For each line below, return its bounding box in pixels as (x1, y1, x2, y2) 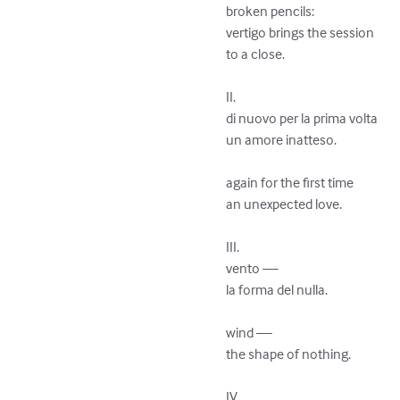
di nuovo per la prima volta (226, 108, 381, 127)
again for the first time (226, 172, 357, 191)
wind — (226, 322, 273, 341)
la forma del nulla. (226, 279, 329, 298)
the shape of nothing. (226, 344, 352, 362)
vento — (226, 258, 279, 277)
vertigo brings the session (226, 22, 375, 41)
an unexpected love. (226, 194, 343, 212)
